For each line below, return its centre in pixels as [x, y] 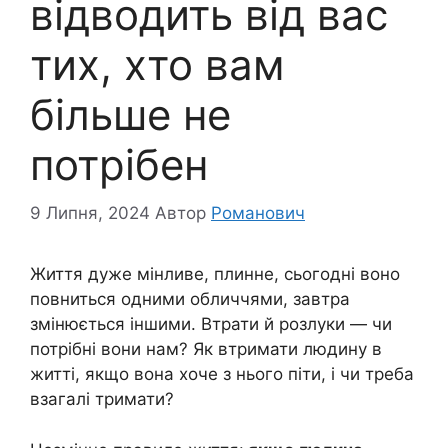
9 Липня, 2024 [90, 213]
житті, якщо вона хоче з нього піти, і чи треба [222, 374]
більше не [130, 114]
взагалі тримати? [102, 399]
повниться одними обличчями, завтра [190, 299]
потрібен [119, 164]
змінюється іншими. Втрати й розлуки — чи [211, 324]
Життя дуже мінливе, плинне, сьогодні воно [215, 274]
